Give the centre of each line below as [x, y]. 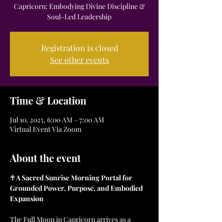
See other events [79, 60]
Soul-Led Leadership [79, 17]
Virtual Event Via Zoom [46, 129]
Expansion [27, 198]
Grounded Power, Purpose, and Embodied [77, 188]
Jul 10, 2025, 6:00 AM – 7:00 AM [57, 120]
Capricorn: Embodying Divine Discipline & [79, 6]
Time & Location [48, 100]
